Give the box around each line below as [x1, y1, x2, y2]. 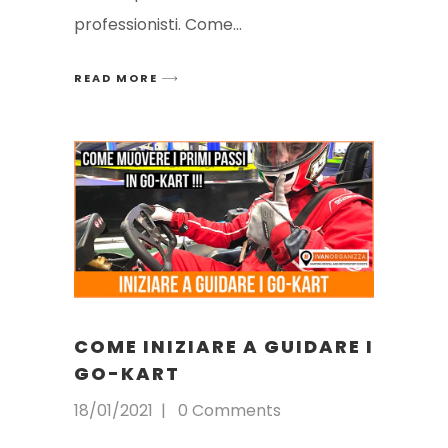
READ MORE [74, 69, 158, 86]
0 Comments [178, 399, 281, 423]
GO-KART [74, 361, 180, 387]
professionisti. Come [74, 12, 233, 36]
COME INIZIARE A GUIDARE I [74, 334, 374, 360]
